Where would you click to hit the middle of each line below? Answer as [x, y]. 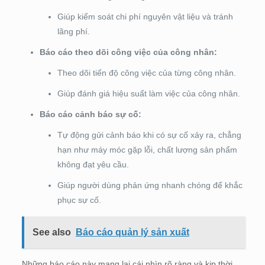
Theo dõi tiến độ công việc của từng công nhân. [146, 73]
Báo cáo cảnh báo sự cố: [90, 114]
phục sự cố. [79, 200]
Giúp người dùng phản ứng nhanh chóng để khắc [150, 185]
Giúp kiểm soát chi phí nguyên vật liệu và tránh [145, 17]
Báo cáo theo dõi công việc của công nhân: [128, 52]
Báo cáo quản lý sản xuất [132, 232]
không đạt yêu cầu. [93, 165]
